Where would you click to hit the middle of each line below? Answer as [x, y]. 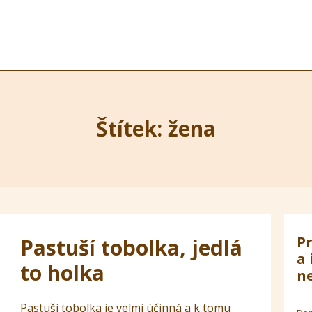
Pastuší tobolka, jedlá [131, 248]
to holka [62, 273]
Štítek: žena [156, 129]
